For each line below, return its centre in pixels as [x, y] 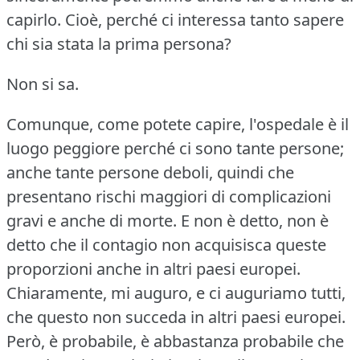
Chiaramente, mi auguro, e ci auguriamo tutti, [176, 292]
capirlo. [34, 19]
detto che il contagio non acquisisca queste [166, 244]
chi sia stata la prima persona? [119, 43]
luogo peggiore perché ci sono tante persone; [175, 148]
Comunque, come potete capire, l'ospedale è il [178, 124]
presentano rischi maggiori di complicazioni [169, 196]
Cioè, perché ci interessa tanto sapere [205, 19]
